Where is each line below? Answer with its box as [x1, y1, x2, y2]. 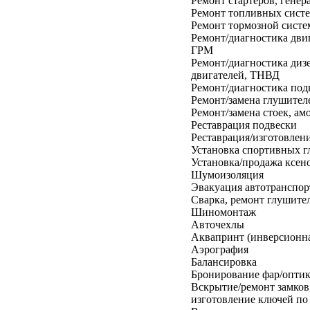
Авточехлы [191, 218, 244, 230]
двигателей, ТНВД [191, 69, 280, 81]
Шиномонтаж [191, 206, 256, 218]
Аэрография [191, 243, 248, 255]
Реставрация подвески [191, 118, 297, 131]
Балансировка [191, 255, 257, 268]
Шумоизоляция [191, 168, 264, 181]
